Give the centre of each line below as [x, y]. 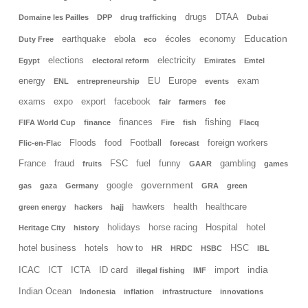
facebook [132, 102]
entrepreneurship [108, 81]
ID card [113, 271]
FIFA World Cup [47, 123]
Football [146, 143]
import [227, 271]
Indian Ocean [45, 292]
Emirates [220, 61]
